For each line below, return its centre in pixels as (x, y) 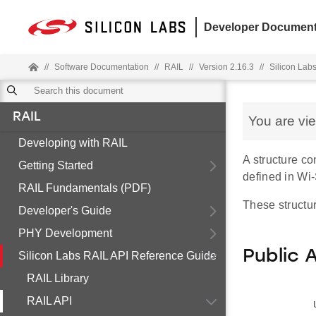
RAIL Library (58, 278)
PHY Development (65, 233)
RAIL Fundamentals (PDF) (85, 188)
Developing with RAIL (73, 143)
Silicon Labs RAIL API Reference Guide (117, 256)
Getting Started (56, 165)
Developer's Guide (65, 211)
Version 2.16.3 (226, 67)
